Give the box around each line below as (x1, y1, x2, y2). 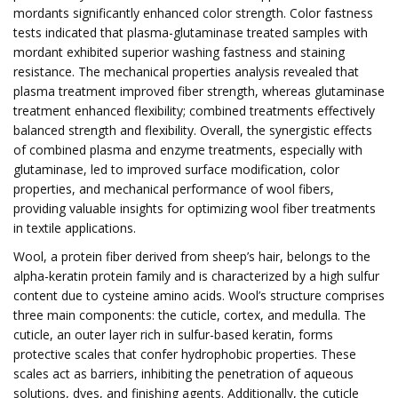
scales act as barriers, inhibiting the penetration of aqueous (13, 365, 354, 382)
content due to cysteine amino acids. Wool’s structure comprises (13, 287, 385, 304)
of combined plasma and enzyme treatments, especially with (13, 141, 362, 158)
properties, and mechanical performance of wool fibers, (13, 180, 334, 197)
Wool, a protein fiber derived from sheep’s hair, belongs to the (13, 248, 370, 265)
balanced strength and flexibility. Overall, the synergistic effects (13, 122, 372, 139)
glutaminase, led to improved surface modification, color (13, 161, 339, 178)
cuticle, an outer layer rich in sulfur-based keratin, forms (13, 326, 333, 343)
